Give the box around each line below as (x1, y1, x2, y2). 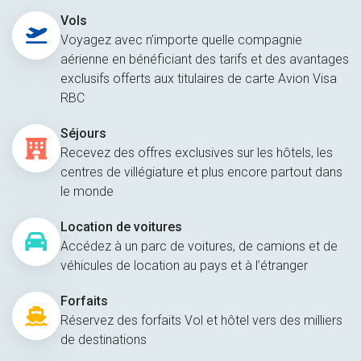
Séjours (60, 126, 106, 142)
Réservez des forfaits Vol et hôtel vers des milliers (60, 313, 342, 329)
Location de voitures (60, 219, 182, 235)
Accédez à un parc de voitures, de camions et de (60, 239, 338, 255)
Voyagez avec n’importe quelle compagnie (60, 32, 302, 48)
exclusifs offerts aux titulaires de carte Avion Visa (60, 71, 337, 87)
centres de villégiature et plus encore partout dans (60, 164, 342, 180)
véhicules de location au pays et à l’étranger (60, 258, 308, 274)
